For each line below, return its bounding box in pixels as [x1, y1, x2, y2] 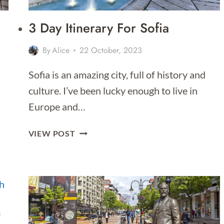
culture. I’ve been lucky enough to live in [28, 84, 197, 97]
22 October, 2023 [79, 44, 142, 56]
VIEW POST [28, 128, 75, 138]
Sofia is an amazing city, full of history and [28, 68, 205, 81]
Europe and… [28, 100, 85, 113]
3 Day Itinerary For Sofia [28, 18, 169, 38]
